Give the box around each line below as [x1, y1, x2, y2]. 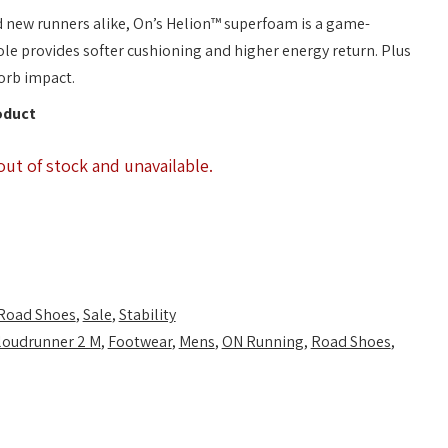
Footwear [107, 331, 172, 353]
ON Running [221, 331, 304, 353]
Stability [118, 304, 176, 326]
